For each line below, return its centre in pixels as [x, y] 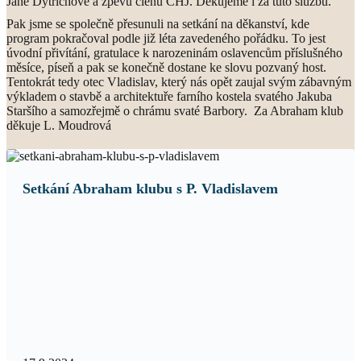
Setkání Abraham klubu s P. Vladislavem [150, 189]
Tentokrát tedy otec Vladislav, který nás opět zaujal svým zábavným [179, 82]
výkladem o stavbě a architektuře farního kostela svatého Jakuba [169, 96]
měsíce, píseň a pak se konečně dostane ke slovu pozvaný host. [166, 67]
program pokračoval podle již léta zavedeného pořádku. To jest [166, 38]
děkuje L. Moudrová [59, 125]
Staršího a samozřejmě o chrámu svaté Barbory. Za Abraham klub [175, 111]
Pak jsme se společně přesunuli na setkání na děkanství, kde [158, 24]
